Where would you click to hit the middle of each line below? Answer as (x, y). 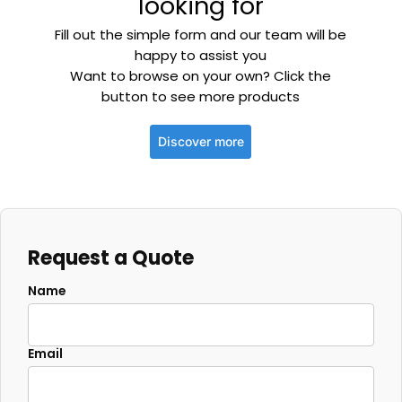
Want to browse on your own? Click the (201, 76)
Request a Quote (111, 258)
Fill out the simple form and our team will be (201, 35)
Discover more (201, 142)
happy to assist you (201, 56)
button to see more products (201, 97)
